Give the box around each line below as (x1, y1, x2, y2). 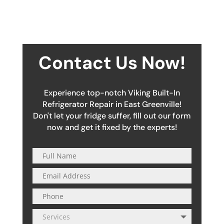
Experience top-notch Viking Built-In (43, 87, 180, 98)
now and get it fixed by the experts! (46, 121, 177, 132)
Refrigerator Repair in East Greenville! (42, 98, 181, 109)
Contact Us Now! (38, 50, 185, 74)
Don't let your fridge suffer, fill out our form (32, 110, 191, 121)
